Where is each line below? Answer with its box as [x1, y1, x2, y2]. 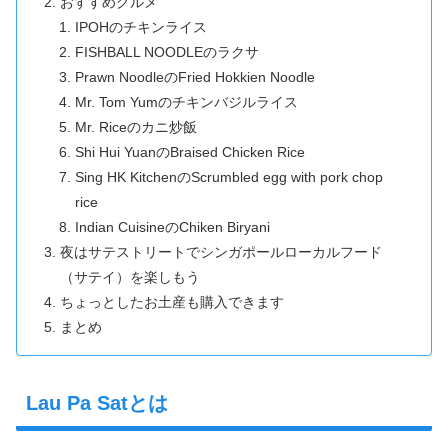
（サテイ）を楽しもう [60, 269, 201, 286]
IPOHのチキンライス [74, 19, 207, 36]
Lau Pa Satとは [26, 392, 168, 415]
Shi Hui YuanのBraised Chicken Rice [74, 144, 305, 161]
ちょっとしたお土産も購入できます [60, 294, 285, 311]
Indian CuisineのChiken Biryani [74, 219, 270, 236]
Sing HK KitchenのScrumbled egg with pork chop [74, 169, 383, 186]
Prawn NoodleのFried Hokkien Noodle [74, 69, 315, 86]
